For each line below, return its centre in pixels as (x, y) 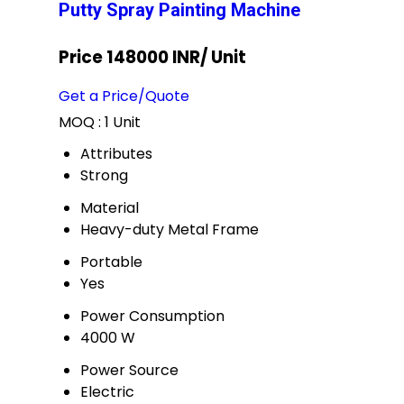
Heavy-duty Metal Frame (170, 229)
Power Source (129, 370)
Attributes (116, 153)
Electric (107, 391)
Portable (111, 262)
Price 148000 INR (129, 58)
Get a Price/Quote (124, 96)
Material (110, 207)
